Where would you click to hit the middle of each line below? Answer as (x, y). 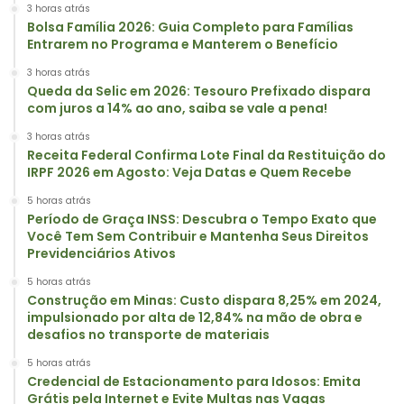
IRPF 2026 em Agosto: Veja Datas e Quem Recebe (189, 173)
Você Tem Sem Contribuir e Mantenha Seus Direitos (198, 237)
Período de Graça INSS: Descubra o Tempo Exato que (202, 220)
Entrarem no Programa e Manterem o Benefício (183, 45)
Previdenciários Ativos (101, 254)
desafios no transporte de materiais (148, 335)
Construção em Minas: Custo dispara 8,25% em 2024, (204, 301)
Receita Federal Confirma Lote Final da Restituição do (207, 156)
